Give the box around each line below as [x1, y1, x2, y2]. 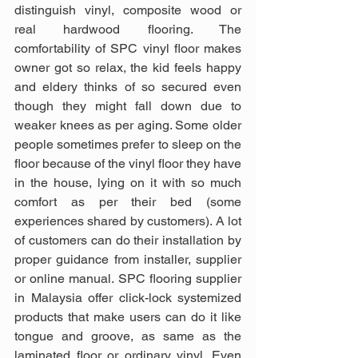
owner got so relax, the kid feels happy [14, 59, 241, 75]
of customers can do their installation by [14, 232, 241, 248]
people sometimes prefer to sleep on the [14, 136, 241, 152]
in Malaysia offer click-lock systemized [14, 289, 241, 305]
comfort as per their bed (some [14, 193, 241, 209]
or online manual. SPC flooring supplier [14, 270, 241, 286]
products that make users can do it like [14, 308, 241, 324]
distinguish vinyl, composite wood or [14, 2, 241, 18]
